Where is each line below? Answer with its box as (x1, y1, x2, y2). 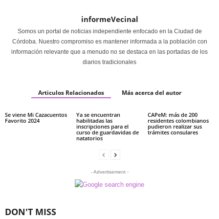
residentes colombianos (147, 117, 209, 124)
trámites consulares (147, 129, 198, 136)
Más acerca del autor (121, 88, 181, 97)
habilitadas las (76, 117, 112, 124)
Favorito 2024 (5, 117, 40, 124)
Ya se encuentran (76, 111, 120, 118)
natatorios (76, 134, 103, 142)
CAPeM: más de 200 (147, 111, 197, 118)
